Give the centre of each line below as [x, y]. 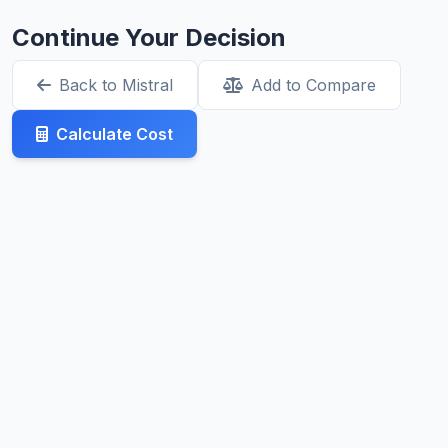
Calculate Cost [114, 134]
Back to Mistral [116, 85]
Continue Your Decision [149, 38]
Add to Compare [313, 85]
